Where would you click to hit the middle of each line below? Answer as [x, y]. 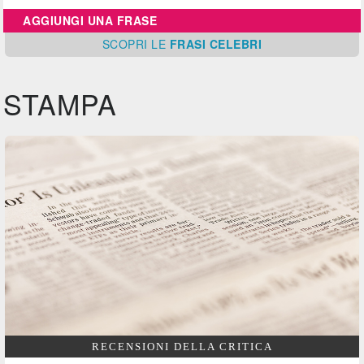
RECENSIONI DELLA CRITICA [182, 346]
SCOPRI [127, 44]
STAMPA [61, 104]
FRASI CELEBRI [216, 44]
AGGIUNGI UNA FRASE [90, 21]
